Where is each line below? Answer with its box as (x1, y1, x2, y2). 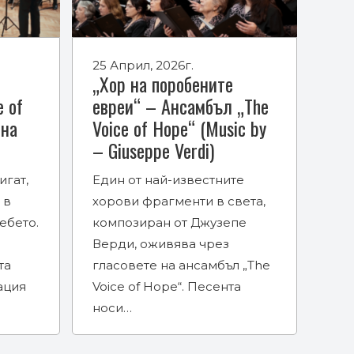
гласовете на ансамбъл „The (92, 257, 270, 273)
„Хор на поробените (92, 69, 233, 98)
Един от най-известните (92, 171, 244, 187)
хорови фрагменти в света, (92, 193, 265, 209)
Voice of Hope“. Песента (92, 278, 241, 294)
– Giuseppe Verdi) (92, 135, 214, 164)
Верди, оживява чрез (92, 235, 229, 251)
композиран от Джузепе (92, 214, 247, 230)
